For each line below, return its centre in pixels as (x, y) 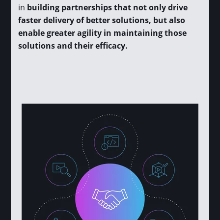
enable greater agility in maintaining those (103, 33)
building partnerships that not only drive (108, 8)
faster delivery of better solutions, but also (102, 20)
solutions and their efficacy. (73, 46)
